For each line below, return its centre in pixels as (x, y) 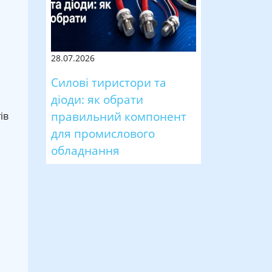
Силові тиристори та (109, 82)
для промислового (103, 133)
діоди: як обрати (97, 99)
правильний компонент (119, 116)
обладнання (85, 150)
